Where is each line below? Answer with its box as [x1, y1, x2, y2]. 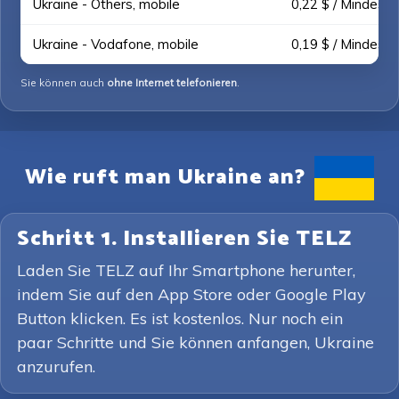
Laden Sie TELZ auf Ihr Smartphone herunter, [17, 260, 355, 281]
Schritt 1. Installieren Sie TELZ [17, 222, 352, 256]
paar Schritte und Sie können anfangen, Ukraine [17, 332, 374, 353]
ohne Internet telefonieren [107, 76, 237, 89]
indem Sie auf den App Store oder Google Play [17, 284, 366, 305]
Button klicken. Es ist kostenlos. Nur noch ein [17, 308, 343, 329]
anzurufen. [17, 356, 95, 377]
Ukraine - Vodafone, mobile [33, 36, 199, 53]
